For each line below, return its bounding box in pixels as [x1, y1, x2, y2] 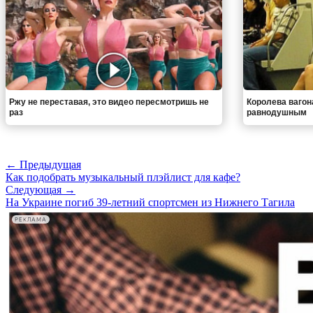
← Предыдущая [6, 159, 81, 171]
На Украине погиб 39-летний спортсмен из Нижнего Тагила [6, 196, 295, 209]
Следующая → [6, 184, 75, 196]
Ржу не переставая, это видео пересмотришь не [9, 97, 209, 108]
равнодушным [246, 108, 307, 118]
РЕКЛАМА [15, 216, 47, 223]
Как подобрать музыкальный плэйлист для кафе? [6, 171, 240, 184]
